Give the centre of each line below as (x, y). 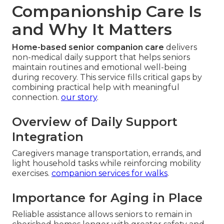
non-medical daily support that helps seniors (101, 57)
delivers (180, 47)
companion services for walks (109, 173)
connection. (36, 97)
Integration (48, 136)
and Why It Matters (92, 29)
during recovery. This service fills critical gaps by (107, 77)
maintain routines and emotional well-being (99, 67)
